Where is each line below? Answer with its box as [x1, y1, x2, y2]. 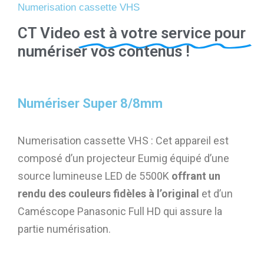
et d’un [199, 187, 233, 200]
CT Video [18, 24, 84, 42]
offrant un [171, 170, 220, 183]
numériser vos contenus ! [18, 42, 190, 61]
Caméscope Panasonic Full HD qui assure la [18, 205, 222, 218]
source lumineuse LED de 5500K [18, 170, 171, 183]
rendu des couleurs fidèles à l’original [18, 187, 199, 200]
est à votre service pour [84, 24, 246, 42]
